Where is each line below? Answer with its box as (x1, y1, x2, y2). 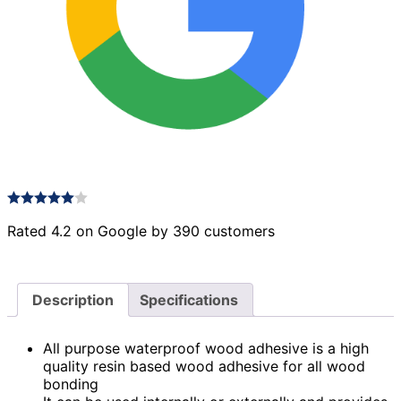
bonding (43, 375, 98, 394)
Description (32, 290, 114, 309)
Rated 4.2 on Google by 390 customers (7, 221, 275, 240)
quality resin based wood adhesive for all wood (43, 357, 365, 376)
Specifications (140, 290, 238, 309)
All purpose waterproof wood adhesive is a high (43, 339, 369, 358)
